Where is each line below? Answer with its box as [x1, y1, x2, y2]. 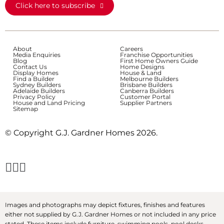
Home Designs [120, 62, 164, 70]
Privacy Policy [13, 92, 55, 100]
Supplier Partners [120, 98, 172, 106]
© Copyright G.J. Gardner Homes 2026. [5, 127, 157, 137]
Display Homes [13, 68, 58, 76]
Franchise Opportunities [120, 50, 193, 58]
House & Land [120, 68, 161, 76]
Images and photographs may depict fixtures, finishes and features [5, 200, 205, 208]
